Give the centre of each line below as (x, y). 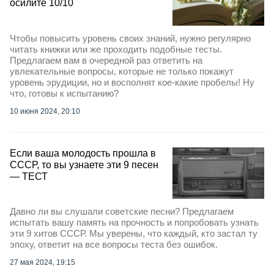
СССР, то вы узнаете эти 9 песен (84, 165)
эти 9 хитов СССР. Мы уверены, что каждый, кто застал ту (134, 234)
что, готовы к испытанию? (64, 93)
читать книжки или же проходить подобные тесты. (116, 49)
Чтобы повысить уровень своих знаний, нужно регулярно (130, 38)
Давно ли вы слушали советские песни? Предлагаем (122, 212)
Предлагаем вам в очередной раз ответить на (106, 60)
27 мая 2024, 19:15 (43, 263)
